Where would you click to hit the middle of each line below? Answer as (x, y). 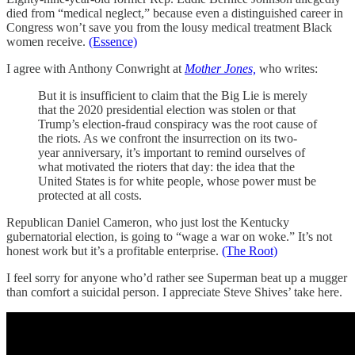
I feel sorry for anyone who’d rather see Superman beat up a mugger (177, 277)
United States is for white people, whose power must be (177, 181)
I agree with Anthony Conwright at (95, 68)
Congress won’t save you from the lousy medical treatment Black (169, 27)
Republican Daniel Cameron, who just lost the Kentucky (148, 222)
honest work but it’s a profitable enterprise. (114, 250)
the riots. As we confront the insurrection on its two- (168, 138)
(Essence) (113, 41)
